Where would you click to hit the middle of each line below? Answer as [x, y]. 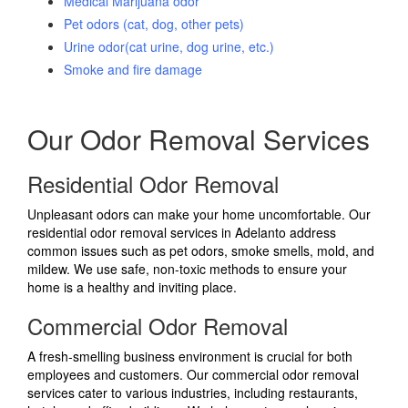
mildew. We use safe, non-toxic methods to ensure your [187, 269]
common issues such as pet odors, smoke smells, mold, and [201, 251]
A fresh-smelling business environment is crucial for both [190, 357]
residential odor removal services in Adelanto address [182, 233]
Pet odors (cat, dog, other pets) [154, 24]
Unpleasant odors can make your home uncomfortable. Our [199, 214]
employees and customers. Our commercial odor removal [193, 375]
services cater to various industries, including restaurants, [193, 393]
